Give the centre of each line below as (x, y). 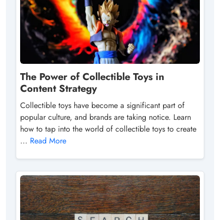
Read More (48, 141)
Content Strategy (58, 89)
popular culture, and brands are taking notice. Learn (106, 117)
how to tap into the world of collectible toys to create (108, 129)
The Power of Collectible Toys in (92, 77)
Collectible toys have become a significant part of (102, 106)
